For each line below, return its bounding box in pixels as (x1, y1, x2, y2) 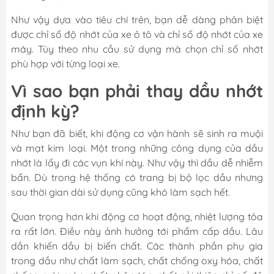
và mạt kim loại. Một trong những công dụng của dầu (11, 141, 263, 154)
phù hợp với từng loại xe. (11, 57, 122, 70)
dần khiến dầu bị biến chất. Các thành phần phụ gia (11, 239, 263, 252)
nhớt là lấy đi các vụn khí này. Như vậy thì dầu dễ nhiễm (11, 156, 263, 169)
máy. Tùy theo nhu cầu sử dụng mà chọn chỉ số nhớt (11, 42, 263, 55)
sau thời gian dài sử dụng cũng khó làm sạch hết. (11, 185, 230, 198)
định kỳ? (11, 100, 80, 122)
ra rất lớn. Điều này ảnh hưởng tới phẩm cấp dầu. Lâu (11, 224, 263, 237)
